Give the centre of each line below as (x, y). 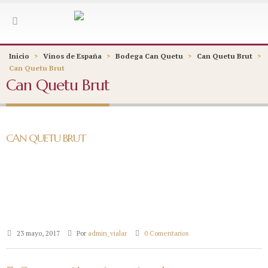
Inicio (19, 56)
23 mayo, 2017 (37, 233)
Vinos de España (72, 56)
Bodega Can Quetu (149, 56)
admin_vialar (108, 233)
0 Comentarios (167, 233)
